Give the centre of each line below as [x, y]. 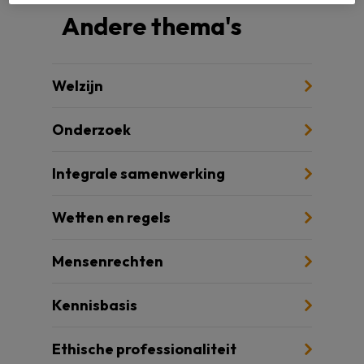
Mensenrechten [108, 262]
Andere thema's [152, 26]
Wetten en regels [111, 218]
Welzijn [78, 86]
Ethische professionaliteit [144, 349]
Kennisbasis [95, 305]
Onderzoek [91, 130]
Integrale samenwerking [139, 174]
